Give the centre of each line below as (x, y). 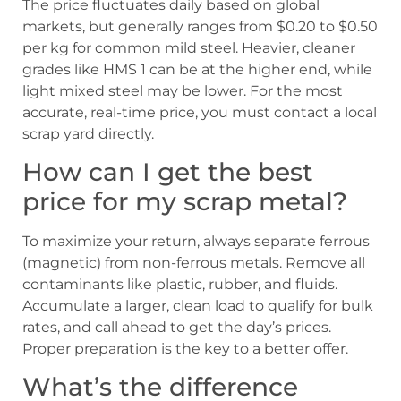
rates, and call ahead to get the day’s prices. (177, 327)
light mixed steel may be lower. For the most (183, 90)
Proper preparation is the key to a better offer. (185, 348)
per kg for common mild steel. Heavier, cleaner (189, 47)
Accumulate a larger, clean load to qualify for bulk (198, 305)
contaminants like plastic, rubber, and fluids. (180, 284)
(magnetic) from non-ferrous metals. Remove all (194, 262)
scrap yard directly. (88, 133)
